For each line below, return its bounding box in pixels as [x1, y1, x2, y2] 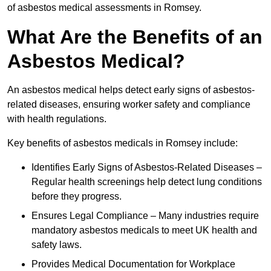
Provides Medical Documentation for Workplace [31, 259, 235, 270]
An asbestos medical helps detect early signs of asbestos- [7, 85, 255, 96]
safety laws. [31, 240, 82, 250]
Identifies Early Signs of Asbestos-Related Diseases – [31, 162, 262, 173]
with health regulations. [7, 114, 106, 125]
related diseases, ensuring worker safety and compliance [7, 99, 250, 110]
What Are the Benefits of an [7, 26, 263, 48]
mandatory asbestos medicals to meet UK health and [31, 225, 257, 236]
